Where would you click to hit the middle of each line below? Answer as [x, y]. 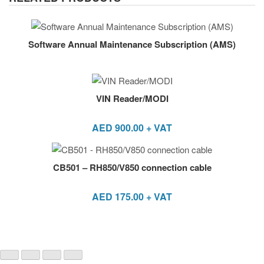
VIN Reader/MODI [132, 99]
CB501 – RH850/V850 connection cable [132, 167]
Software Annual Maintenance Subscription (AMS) [132, 44]
